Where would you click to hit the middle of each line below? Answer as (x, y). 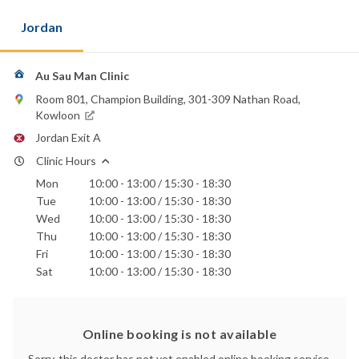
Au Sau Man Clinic (82, 76)
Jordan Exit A (68, 138)
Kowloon (58, 115)
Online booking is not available (179, 333)
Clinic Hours (66, 161)
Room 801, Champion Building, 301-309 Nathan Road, (168, 99)
